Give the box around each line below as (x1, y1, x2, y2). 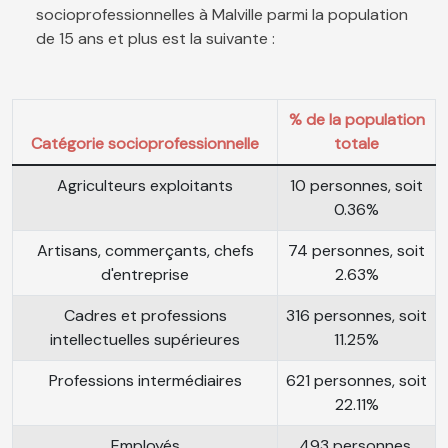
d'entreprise (101, 264, 189, 286)
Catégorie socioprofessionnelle (31, 133, 259, 155)
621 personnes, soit (286, 370, 427, 392)
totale (334, 133, 379, 155)
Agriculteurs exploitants (57, 175, 233, 197)
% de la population (288, 109, 425, 131)
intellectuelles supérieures (50, 329, 240, 351)
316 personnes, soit (286, 305, 427, 327)
